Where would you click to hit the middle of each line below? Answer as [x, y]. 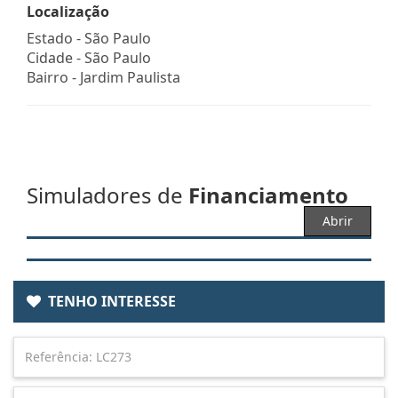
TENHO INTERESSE [108, 301]
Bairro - [53, 77]
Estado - [56, 38]
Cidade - [56, 57]
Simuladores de [107, 195]
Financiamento [268, 195]
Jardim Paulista [130, 77]
